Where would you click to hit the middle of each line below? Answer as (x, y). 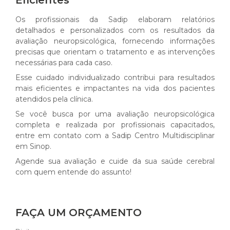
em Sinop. (33, 147)
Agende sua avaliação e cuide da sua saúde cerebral (115, 161)
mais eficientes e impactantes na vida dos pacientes (115, 89)
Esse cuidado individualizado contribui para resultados (115, 78)
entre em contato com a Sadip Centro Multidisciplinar (115, 136)
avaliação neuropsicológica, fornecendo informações (115, 41)
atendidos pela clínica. (54, 99)
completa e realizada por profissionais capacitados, (115, 125)
